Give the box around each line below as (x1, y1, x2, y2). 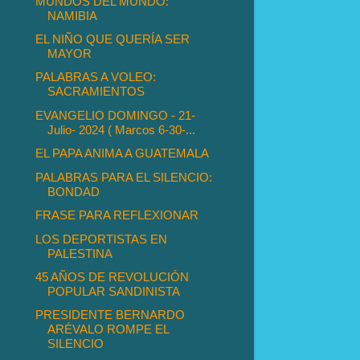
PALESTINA (47, 246, 113, 260)
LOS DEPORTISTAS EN (35, 231, 168, 246)
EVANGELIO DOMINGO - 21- (35, 108, 196, 122)
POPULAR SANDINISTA (47, 284, 181, 299)
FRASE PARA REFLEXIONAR (35, 208, 199, 223)
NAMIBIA (47, 8, 98, 22)
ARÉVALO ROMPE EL (47, 322, 170, 337)
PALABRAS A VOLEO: (35, 70, 157, 84)
